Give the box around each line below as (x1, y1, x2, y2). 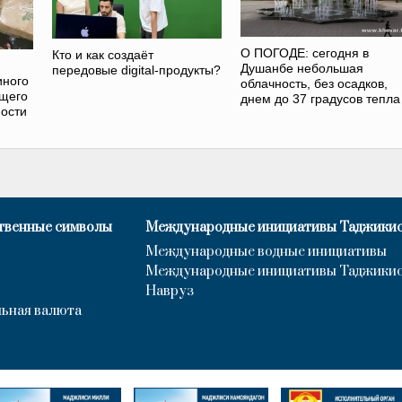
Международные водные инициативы (145, 242, 387, 260)
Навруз (145, 282, 194, 300)
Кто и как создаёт (52, 47, 154, 62)
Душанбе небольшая (240, 61, 363, 76)
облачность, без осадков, (240, 76, 388, 92)
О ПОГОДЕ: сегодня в (240, 46, 369, 61)
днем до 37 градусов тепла (240, 92, 400, 107)
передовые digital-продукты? (52, 62, 222, 77)
